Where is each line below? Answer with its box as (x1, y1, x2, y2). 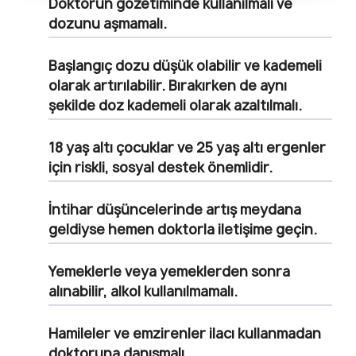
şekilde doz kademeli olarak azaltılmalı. (48, 95, 302, 114)
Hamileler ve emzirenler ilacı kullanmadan (48, 323, 321, 342)
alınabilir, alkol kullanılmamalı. (48, 281, 238, 300)
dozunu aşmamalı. (48, 14, 167, 33)
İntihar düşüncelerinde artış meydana (48, 199, 301, 219)
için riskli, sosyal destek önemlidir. (48, 157, 273, 176)
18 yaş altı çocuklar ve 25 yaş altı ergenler (48, 137, 326, 157)
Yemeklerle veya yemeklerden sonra (48, 261, 290, 281)
